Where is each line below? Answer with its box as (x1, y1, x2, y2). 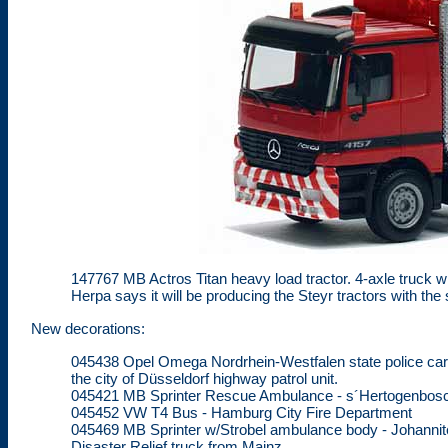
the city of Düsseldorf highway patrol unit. (71, 369, 338, 387)
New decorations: (31, 319, 145, 337)
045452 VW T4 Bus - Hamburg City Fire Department (71, 403, 412, 421)
